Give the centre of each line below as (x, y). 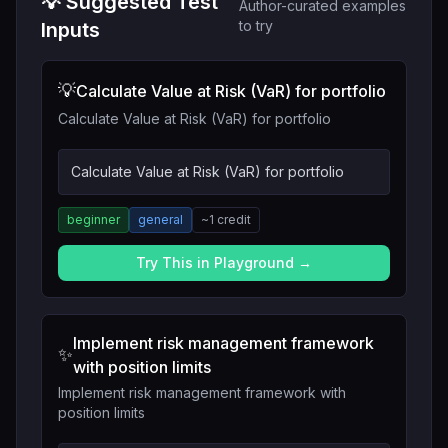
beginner (93, 219)
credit (234, 219)
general (160, 219)
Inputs (70, 30)
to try (255, 25)
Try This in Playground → (224, 262)
